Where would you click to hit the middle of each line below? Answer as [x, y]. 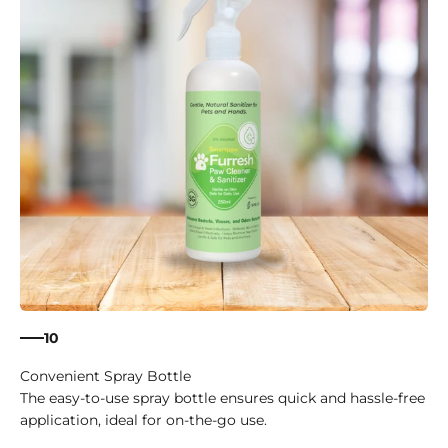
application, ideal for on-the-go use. [143, 420]
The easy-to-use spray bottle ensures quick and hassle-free [222, 398]
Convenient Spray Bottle [105, 376]
